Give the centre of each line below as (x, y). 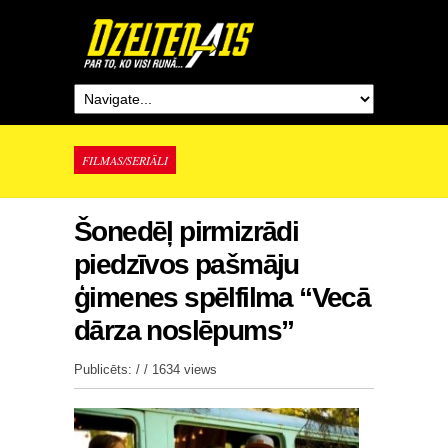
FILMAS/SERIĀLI (125, 160)
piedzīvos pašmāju (186, 264)
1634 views (184, 369)
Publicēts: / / (113, 369)
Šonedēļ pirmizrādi (186, 231)
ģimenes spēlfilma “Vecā (222, 297)
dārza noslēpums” (184, 330)
